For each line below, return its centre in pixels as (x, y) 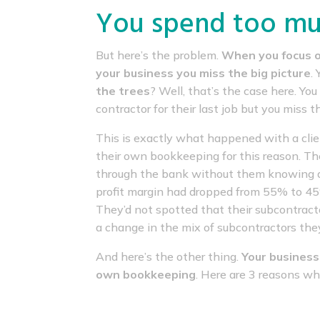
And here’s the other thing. (169, 257)
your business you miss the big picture (204, 73)
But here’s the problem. (159, 55)
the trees (123, 91)
